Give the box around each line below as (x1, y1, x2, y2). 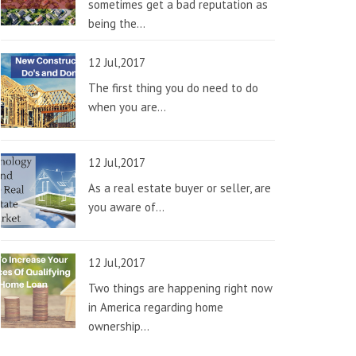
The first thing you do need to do (88, 80, 258, 95)
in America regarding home (88, 300, 223, 315)
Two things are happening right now (88, 281, 273, 296)
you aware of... (88, 199, 164, 215)
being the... (88, 16, 145, 31)
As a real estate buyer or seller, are (88, 180, 271, 195)
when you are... (88, 99, 166, 114)
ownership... (88, 319, 149, 334)
